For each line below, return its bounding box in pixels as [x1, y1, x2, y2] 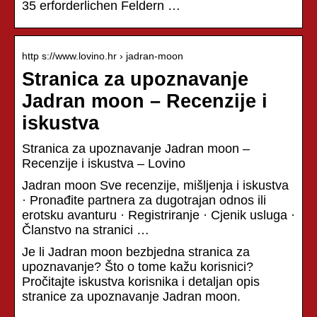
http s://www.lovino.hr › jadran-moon [22, 50, 183, 62]
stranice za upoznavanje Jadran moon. [22, 289, 241, 304]
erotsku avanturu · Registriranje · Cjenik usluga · [22, 207, 295, 222]
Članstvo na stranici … [22, 222, 149, 237]
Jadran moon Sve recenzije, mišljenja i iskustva [22, 178, 289, 192]
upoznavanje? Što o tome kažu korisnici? [22, 259, 253, 274]
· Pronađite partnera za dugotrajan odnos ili [22, 192, 266, 207]
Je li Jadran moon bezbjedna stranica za [22, 244, 250, 259]
